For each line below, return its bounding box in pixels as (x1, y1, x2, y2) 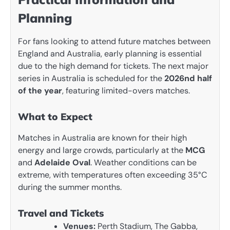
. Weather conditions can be (90, 157, 197, 168)
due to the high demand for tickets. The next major (18, 61, 208, 72)
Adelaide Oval (34, 157, 90, 168)
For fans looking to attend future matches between (18, 36, 210, 47)
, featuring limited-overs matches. (62, 85, 190, 97)
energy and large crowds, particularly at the (18, 145, 185, 156)
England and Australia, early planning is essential (18, 48, 202, 60)
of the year (18, 85, 62, 97)
